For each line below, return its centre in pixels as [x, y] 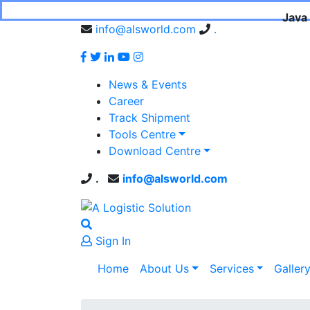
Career [126, 101]
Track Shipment [149, 118]
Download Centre [155, 151]
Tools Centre [142, 134]
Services [231, 268]
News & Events [148, 84]
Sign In [111, 240]
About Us [164, 268]
